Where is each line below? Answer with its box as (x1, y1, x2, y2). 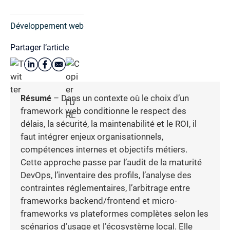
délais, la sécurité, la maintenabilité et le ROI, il (21, 119, 197, 129)
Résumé (21, 93, 51, 103)
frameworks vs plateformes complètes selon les (21, 208, 208, 219)
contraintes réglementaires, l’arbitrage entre (21, 183, 190, 193)
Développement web (10, 21, 84, 31)
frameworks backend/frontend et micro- (21, 196, 177, 206)
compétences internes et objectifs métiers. (21, 144, 187, 155)
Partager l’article (10, 42, 69, 52)
